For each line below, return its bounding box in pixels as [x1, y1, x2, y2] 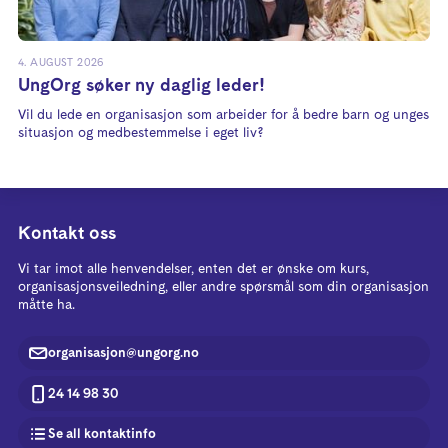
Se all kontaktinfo [47, 425, 156, 444]
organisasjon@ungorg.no [47, 344, 199, 363]
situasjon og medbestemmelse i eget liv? [18, 123, 263, 142]
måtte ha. [18, 296, 75, 315]
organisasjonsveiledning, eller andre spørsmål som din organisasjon [18, 278, 429, 297]
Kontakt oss [18, 222, 116, 247]
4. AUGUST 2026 [18, 55, 104, 70]
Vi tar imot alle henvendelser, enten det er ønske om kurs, [18, 260, 369, 279]
